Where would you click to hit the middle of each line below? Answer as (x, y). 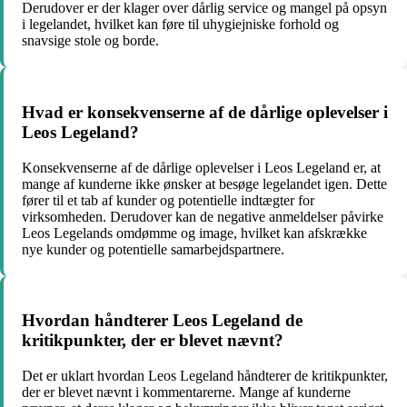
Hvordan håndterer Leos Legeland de (162, 321)
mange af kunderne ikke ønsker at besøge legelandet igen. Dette (204, 184)
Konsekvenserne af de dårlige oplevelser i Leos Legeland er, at (201, 167)
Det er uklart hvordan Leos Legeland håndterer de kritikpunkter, (205, 376)
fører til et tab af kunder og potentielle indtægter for (168, 200)
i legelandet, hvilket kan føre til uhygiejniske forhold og (180, 25)
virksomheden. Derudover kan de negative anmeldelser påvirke (203, 216)
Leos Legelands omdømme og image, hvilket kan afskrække (194, 233)
